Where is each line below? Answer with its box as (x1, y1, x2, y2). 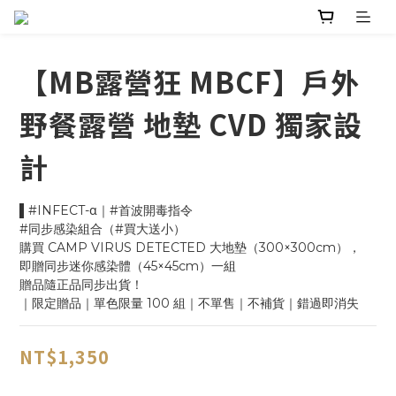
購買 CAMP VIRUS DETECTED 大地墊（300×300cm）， (19, 240, 361, 256)
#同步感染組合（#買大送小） (19, 221, 186, 238)
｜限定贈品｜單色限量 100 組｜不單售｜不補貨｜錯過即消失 (19, 295, 359, 312)
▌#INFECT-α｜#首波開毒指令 (19, 202, 193, 219)
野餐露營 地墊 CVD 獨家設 (19, 103, 362, 145)
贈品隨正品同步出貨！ (19, 277, 143, 293)
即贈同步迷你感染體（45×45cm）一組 (19, 258, 236, 275)
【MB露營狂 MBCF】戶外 (19, 61, 360, 103)
